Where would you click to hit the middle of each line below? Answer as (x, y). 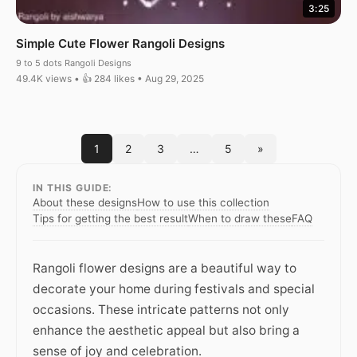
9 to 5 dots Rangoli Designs (74, 63)
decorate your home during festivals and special (174, 288)
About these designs (85, 202)
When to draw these (240, 218)
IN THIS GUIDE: (73, 187)
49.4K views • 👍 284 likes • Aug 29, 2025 (110, 78)
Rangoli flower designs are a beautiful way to (165, 268)
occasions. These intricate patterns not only (161, 309)
